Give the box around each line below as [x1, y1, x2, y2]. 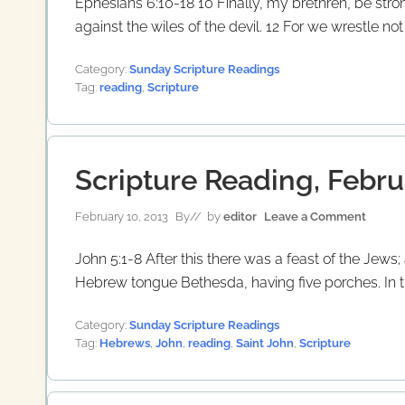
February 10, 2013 [75, 209, 168, 223]
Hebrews [99, 335, 150, 350]
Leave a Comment [264, 209, 366, 223]
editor [223, 209, 257, 223]
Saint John [236, 335, 294, 350]
